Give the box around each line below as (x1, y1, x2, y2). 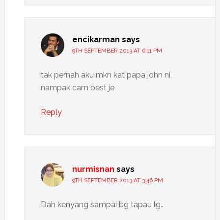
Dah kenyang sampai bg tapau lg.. (40, 200, 164, 210)
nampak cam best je (40, 83, 114, 93)
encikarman (72, 35, 120, 45)
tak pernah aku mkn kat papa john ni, (40, 70, 172, 80)
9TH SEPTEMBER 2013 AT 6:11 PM (72, 47, 162, 55)
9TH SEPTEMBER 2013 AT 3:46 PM (72, 177, 163, 184)
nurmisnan (72, 165, 114, 174)
